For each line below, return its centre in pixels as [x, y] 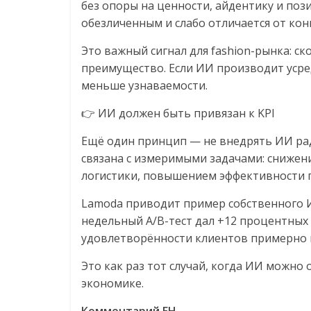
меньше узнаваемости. [144, 85]
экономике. [112, 283]
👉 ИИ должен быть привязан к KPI [178, 113]
